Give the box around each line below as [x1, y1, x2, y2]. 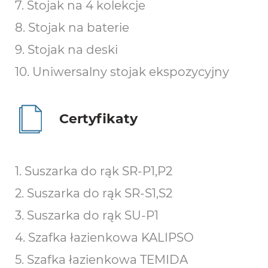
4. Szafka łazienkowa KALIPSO [15, 230, 194, 245]
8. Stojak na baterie [15, 20, 129, 35]
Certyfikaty [59, 111, 138, 127]
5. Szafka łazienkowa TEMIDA [15, 252, 188, 267]
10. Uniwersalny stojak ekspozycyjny [15, 65, 229, 79]
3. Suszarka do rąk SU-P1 [15, 208, 159, 223]
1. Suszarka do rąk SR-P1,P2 [15, 164, 172, 178]
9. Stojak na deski [15, 42, 118, 57]
